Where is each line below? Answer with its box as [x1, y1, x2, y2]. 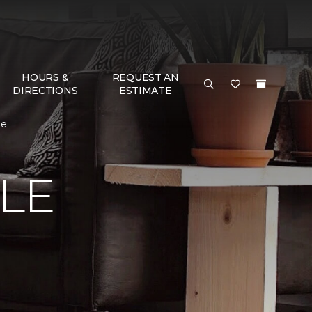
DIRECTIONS [13, 84, 78, 97]
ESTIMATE [118, 84, 172, 97]
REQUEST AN [111, 71, 179, 84]
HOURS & [22, 71, 69, 84]
